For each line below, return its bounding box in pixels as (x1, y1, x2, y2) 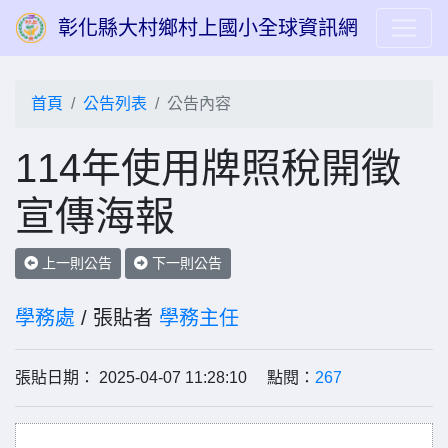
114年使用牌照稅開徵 (15, 146, 401, 190)
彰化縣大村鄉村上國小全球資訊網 (58, 17, 358, 39)
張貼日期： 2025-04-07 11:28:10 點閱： (15, 369, 315, 386)
